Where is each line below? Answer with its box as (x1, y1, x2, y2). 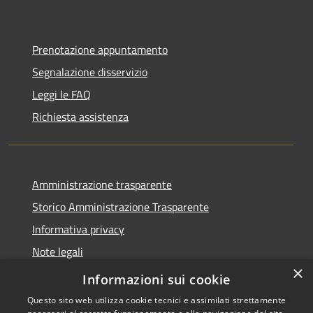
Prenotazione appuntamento (32, 41, 168, 58)
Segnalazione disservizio (32, 63, 147, 80)
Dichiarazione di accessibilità (32, 265, 168, 282)
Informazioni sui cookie (82, 271, 231, 288)
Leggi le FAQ (32, 85, 91, 103)
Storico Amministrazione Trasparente (32, 198, 209, 215)
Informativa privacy (32, 220, 124, 238)
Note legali (32, 242, 83, 260)
